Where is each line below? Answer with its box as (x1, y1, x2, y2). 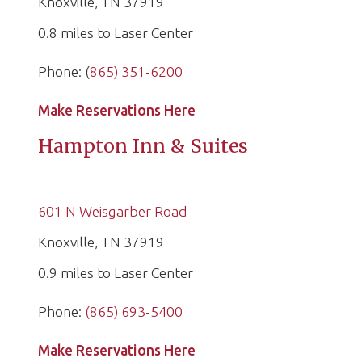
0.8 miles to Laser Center (38, 25, 193, 40)
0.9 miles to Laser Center (38, 265, 193, 280)
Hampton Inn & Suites (38, 134, 248, 158)
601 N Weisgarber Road (38, 204, 187, 219)
